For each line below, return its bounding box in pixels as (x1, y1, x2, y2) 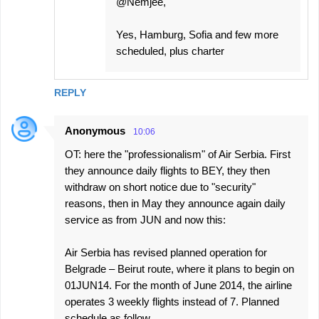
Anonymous (65, 125, 125, 137)
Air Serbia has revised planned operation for (65, 246, 267, 258)
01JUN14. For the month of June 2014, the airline (65, 279, 292, 291)
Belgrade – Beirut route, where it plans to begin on (65, 263, 294, 275)
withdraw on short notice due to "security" (65, 181, 256, 193)
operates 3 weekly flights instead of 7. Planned (65, 296, 279, 308)
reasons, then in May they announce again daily (65, 197, 286, 209)
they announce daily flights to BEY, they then (65, 164, 270, 177)
